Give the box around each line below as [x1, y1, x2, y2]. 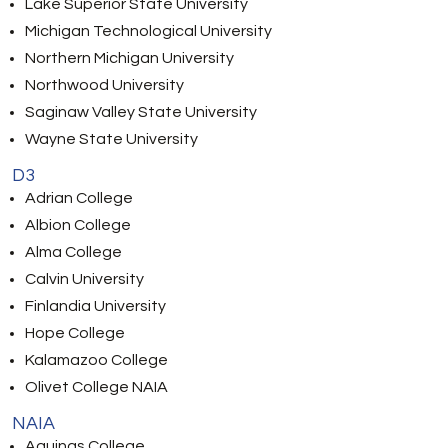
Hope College [25, 325, 125, 341]
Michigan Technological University [25, 23, 272, 39]
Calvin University [25, 271, 144, 287]
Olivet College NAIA [25, 379, 168, 395]
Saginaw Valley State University [25, 104, 257, 120]
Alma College [25, 244, 122, 260]
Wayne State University [25, 131, 198, 147]
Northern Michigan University [25, 50, 234, 66]
